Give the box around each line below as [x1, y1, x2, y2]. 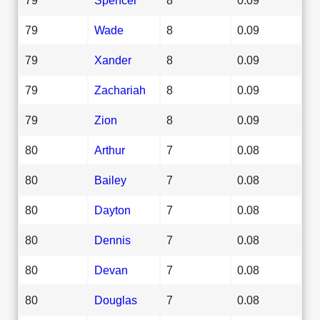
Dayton [94, 203, 131, 216]
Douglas [94, 293, 137, 306]
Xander [94, 53, 131, 66]
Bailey [94, 173, 126, 186]
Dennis [94, 233, 131, 246]
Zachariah [94, 83, 146, 96]
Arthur [94, 143, 125, 156]
